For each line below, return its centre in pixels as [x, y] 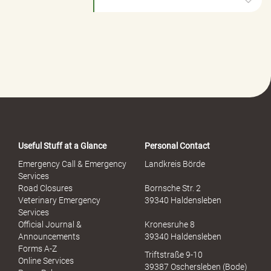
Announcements [49, 236]
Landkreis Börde [175, 164]
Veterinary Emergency [59, 200]
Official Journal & [50, 224]
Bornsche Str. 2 [173, 188]
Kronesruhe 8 [170, 224]
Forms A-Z [38, 248]
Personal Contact [177, 145]
